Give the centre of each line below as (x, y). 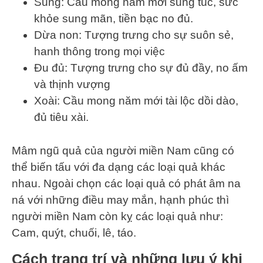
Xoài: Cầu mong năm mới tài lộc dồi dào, (136, 101)
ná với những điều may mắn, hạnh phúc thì (120, 200)
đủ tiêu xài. (61, 117)
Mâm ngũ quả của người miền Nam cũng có (123, 150)
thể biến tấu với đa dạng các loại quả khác (119, 167)
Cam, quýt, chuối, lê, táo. (75, 232)
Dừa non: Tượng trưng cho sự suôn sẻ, (134, 35)
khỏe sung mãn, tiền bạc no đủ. (114, 19)
